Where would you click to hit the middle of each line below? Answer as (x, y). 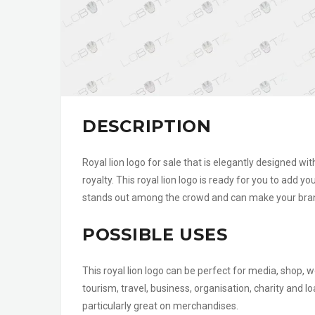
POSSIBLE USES (155, 234)
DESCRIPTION (147, 126)
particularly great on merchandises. (160, 306)
